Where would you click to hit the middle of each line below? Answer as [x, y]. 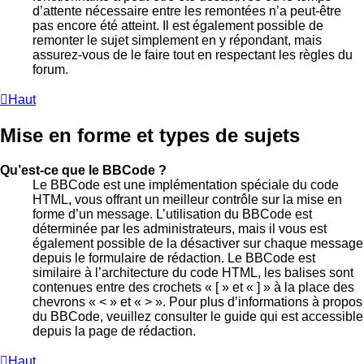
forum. [50, 69]
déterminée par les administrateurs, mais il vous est [180, 228]
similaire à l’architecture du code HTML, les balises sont [193, 272]
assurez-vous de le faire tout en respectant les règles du [193, 54]
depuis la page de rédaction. [114, 331]
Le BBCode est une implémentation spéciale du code [186, 184]
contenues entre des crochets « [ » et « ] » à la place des [193, 287]
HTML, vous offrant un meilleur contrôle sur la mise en [187, 199]
